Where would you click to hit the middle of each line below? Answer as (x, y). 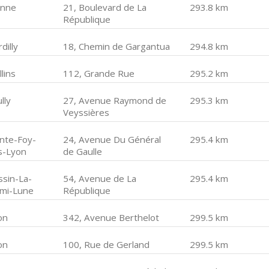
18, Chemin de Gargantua (117, 46)
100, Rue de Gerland (107, 244)
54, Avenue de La (100, 178)
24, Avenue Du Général (112, 139)
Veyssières (86, 112)
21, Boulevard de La (105, 7)
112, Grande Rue (99, 73)
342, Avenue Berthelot (111, 217)
